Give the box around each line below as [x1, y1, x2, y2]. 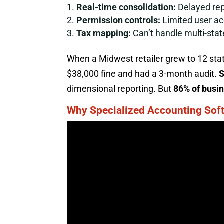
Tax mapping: [76, 28, 131, 39]
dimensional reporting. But [67, 83, 174, 94]
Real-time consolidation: [76, 2, 176, 13]
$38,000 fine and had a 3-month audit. [67, 68, 219, 79]
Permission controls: [76, 15, 161, 26]
